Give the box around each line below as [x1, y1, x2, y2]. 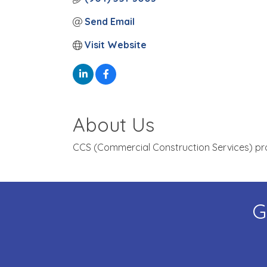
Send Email [85, 15, 135, 27]
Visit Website [85, 39, 147, 51]
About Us [73, 113, 154, 136]
